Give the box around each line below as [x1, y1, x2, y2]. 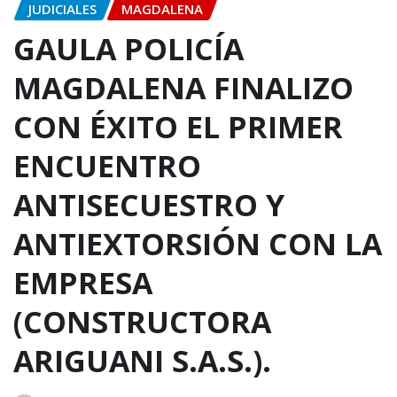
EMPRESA [13, 261, 152, 303]
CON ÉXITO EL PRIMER [13, 105, 343, 147]
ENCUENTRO [13, 144, 201, 186]
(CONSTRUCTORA [13, 300, 271, 342]
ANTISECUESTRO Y [13, 183, 284, 225]
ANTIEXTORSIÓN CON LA [13, 222, 382, 264]
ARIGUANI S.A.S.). [13, 339, 271, 381]
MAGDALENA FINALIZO [13, 66, 354, 108]
